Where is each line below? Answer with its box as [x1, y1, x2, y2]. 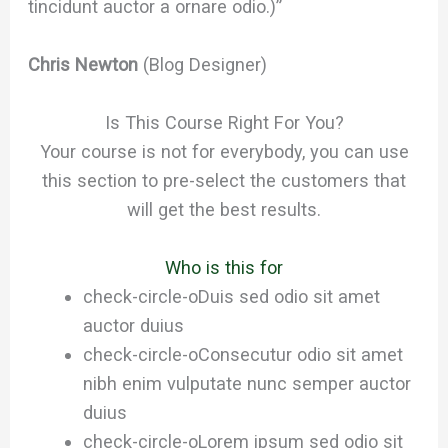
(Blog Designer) [143, 53, 268, 75]
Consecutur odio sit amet [197, 344, 403, 366]
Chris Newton [28, 53, 144, 75]
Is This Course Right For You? [104, 112, 344, 134]
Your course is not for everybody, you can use [39, 141, 409, 163]
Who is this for [165, 257, 283, 279]
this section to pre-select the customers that [42, 170, 406, 192]
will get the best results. [127, 199, 321, 221]
